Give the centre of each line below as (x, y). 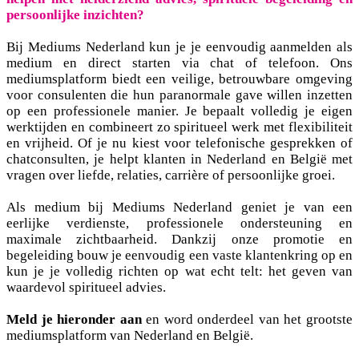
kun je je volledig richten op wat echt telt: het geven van (179, 271)
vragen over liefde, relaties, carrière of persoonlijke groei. (171, 175)
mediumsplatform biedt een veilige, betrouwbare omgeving (179, 79)
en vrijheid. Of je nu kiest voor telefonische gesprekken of (179, 143)
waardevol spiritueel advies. (86, 287)
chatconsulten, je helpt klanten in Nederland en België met (179, 159)
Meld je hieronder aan (74, 319)
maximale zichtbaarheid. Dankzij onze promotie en (179, 239)
